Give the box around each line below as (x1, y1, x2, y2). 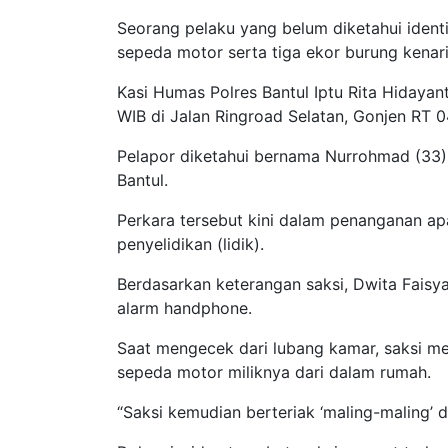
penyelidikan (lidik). (117, 233, 264, 254)
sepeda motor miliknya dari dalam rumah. (117, 361, 431, 382)
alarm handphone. (117, 297, 257, 318)
